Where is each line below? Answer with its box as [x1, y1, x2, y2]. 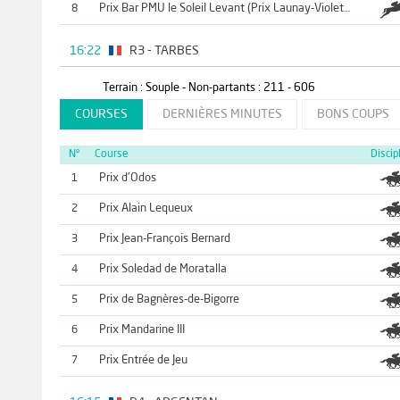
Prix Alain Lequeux [98, 202, 193, 214]
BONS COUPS [316, 107, 389, 121]
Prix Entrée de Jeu [98, 354, 187, 366]
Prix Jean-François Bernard [98, 232, 230, 245]
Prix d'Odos [98, 171, 156, 184]
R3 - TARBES [129, 45, 200, 58]
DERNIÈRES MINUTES [162, 107, 282, 121]
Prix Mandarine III [98, 323, 185, 336]
